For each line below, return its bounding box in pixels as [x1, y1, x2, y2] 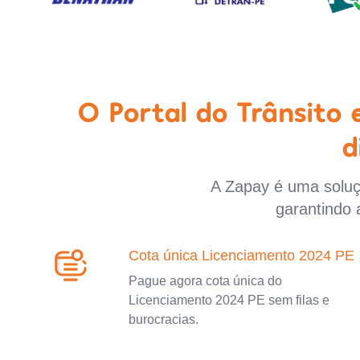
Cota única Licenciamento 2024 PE [129, 247, 354, 264]
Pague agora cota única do [129, 273, 282, 288]
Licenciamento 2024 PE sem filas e [129, 292, 329, 307]
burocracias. [129, 312, 198, 326]
